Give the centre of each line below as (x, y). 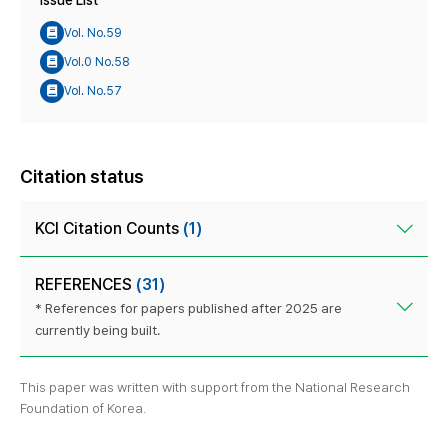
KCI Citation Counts (109, 229)
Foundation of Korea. (83, 408)
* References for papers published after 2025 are (188, 308)
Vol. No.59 (93, 32)
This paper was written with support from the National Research (215, 387)
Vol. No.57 (93, 90)
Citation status (82, 177)
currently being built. (97, 330)
